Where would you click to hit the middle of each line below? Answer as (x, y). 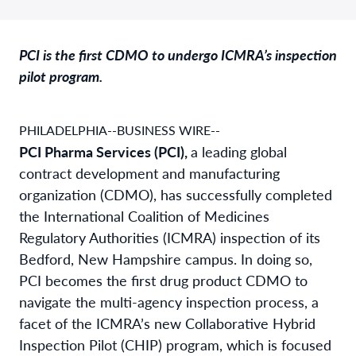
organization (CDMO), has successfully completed (176, 194)
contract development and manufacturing (149, 172)
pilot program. (61, 75)
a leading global (239, 151)
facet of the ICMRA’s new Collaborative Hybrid (167, 323)
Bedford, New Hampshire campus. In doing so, (166, 258)
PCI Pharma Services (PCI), (105, 151)
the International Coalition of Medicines (144, 215)
